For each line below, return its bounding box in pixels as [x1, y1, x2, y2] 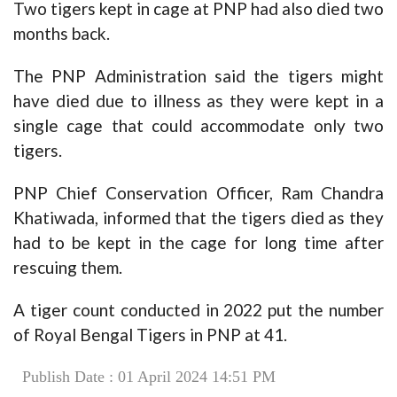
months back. [13, 23, 110, 44]
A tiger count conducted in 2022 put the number [13, 300, 384, 321]
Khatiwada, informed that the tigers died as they [13, 207, 384, 229]
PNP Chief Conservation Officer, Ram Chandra [13, 183, 384, 204]
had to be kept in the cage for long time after [13, 232, 384, 253]
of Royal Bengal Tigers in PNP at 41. [13, 324, 287, 346]
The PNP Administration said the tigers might [13, 66, 384, 87]
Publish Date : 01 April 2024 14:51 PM [22, 368, 276, 386]
